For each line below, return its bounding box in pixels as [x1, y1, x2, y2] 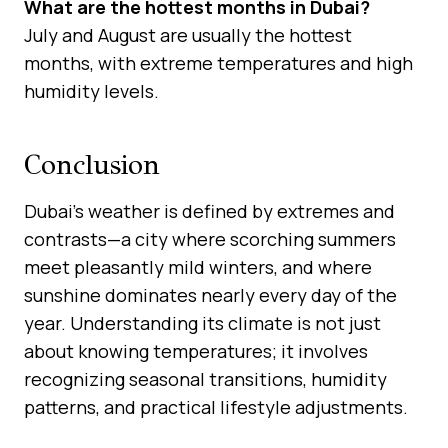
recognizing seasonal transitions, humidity [24, 366, 387, 391]
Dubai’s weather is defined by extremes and [24, 198, 395, 223]
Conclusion [24, 146, 160, 182]
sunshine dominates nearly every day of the [24, 282, 397, 307]
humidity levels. [24, 78, 159, 103]
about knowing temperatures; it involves [24, 338, 368, 363]
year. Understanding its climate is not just [24, 310, 381, 335]
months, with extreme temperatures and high [24, 50, 413, 75]
